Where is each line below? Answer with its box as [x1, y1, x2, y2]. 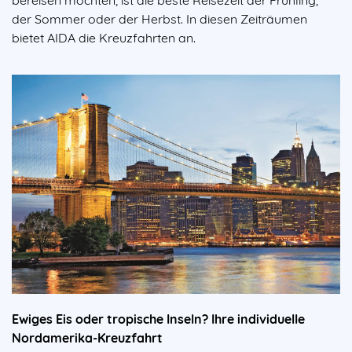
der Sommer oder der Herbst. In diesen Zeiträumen [12, 10, 307, 27]
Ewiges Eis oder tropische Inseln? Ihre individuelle [12, 310, 305, 327]
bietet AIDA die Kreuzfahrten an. [12, 29, 196, 46]
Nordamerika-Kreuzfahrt [12, 329, 163, 346]
